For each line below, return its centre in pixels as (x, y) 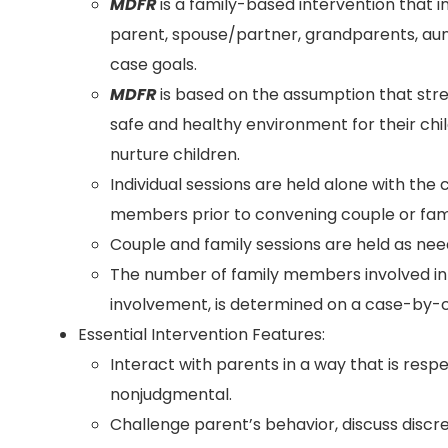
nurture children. (175, 154)
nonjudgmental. (171, 394)
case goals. (153, 64)
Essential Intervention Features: (201, 334)
